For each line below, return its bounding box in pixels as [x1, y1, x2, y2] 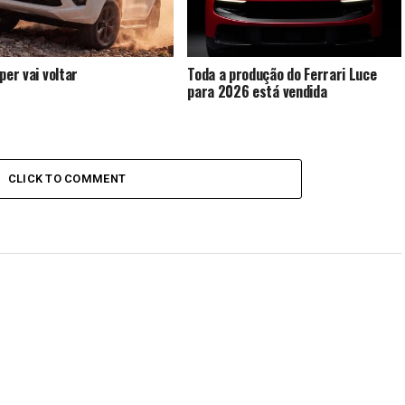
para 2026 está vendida [187, 80, 327, 102]
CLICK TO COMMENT [7, 172, 127, 185]
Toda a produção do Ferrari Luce [187, 62, 377, 85]
